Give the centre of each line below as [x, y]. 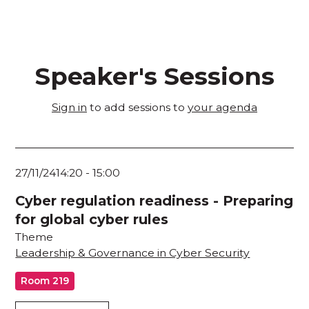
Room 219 [45, 281]
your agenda [222, 108]
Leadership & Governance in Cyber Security [133, 252]
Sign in [69, 108]
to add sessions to [137, 108]
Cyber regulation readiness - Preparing [154, 200]
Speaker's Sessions [154, 77]
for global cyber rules [92, 219]
